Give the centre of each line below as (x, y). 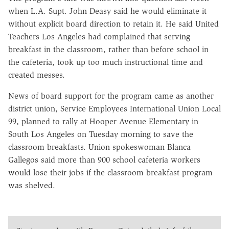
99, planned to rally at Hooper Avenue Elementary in (103, 121)
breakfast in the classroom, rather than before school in (108, 49)
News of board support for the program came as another (111, 96)
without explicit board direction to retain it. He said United (113, 24)
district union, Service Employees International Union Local (114, 108)
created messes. (37, 75)
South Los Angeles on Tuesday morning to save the (101, 134)
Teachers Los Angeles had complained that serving (99, 36)
